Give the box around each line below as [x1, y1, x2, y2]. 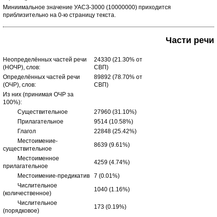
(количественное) [3, 190, 51, 197]
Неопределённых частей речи [3, 56, 87, 63]
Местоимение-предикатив [3, 172, 90, 179]
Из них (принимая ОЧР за [3, 91, 74, 98]
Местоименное [3, 155, 59, 162]
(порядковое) [3, 207, 39, 214]
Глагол [3, 128, 36, 135]
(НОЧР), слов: [3, 64, 40, 71]
